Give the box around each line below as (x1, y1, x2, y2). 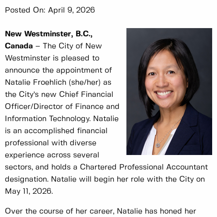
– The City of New (33, 43, 102, 50)
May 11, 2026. (5, 188, 53, 196)
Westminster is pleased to (5, 55, 99, 62)
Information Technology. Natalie (5, 115, 119, 123)
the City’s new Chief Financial (5, 91, 113, 99)
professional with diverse (5, 139, 96, 147)
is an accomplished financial (5, 127, 108, 135)
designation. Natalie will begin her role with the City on (5, 176, 205, 184)
